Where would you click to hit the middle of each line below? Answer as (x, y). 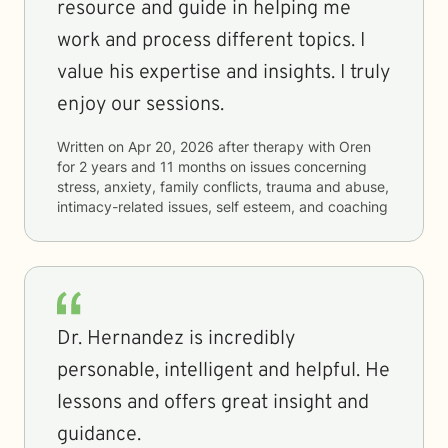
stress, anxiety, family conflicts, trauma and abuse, (223, 186)
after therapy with (276, 146)
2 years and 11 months (152, 166)
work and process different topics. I (211, 41)
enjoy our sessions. (140, 105)
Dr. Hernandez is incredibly (176, 339)
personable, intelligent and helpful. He (223, 371)
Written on (92, 146)
